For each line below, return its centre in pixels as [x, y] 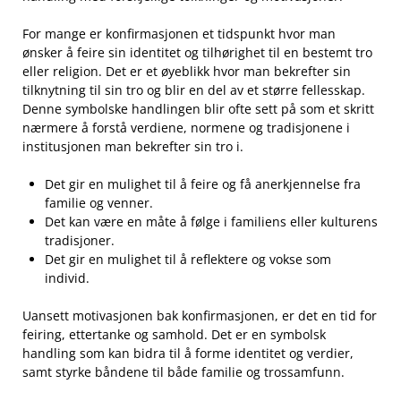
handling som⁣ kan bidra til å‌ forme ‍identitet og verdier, [188, 354]
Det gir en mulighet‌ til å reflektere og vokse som [188, 260]
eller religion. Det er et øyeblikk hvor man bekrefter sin [187, 72]
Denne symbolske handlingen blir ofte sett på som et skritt [198, 109]
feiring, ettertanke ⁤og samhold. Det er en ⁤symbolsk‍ [174, 335]
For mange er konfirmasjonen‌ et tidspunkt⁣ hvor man [179, 34]
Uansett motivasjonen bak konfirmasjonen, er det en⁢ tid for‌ [200, 316]
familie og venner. [99, 203]
